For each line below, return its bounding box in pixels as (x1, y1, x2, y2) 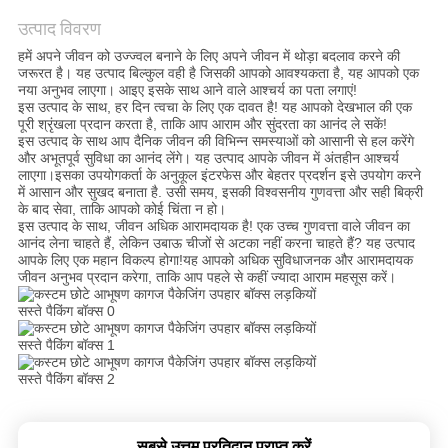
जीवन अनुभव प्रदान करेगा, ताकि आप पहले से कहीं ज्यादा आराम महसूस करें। (17, 269, 396, 286)
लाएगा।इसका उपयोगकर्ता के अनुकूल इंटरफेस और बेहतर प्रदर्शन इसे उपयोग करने (17, 167, 421, 184)
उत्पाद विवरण (17, 18, 101, 40)
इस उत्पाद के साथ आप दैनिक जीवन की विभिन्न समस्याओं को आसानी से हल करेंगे (17, 133, 414, 150)
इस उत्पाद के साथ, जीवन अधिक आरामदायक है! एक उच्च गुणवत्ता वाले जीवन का (17, 218, 410, 235)
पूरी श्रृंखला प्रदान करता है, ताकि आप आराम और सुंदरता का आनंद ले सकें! (17, 116, 387, 133)
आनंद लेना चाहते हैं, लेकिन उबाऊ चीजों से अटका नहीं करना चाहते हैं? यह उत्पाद (17, 235, 415, 252)
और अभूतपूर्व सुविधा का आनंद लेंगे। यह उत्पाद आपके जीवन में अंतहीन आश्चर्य (17, 150, 399, 167)
